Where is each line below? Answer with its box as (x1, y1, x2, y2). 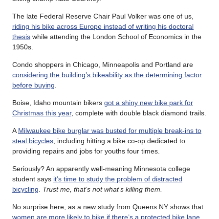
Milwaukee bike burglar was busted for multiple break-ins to (18, 127, 201, 135)
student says (12, 175, 53, 183)
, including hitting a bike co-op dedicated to (53, 137, 185, 145)
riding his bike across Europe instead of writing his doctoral (12, 22, 194, 31)
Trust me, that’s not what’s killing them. (43, 185, 162, 194)
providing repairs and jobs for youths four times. (12, 147, 160, 155)
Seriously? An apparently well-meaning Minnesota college (12, 165, 190, 173)
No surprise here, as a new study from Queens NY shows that (12, 203, 203, 211)
